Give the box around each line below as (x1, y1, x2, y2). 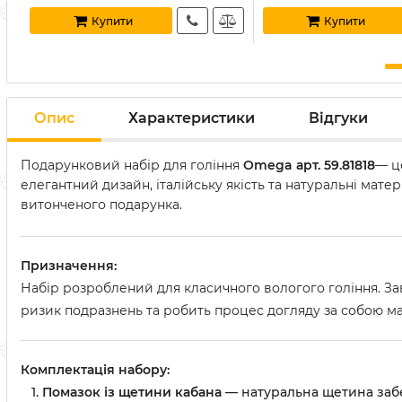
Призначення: (21, 258, 117, 274)
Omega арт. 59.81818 (243, 157, 375, 173)
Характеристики (128, 109, 255, 127)
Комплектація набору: (21, 362, 170, 378)
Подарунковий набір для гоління (21, 157, 243, 173)
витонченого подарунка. (21, 197, 182, 213)
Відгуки (309, 109, 368, 127)
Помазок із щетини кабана (42, 384, 222, 400)
